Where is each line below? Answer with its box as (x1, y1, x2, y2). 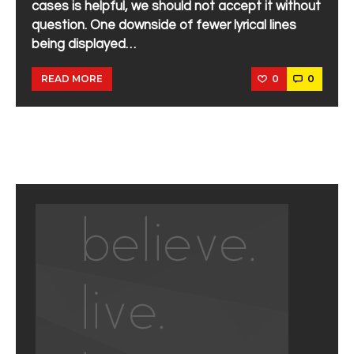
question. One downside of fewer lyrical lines (32, 18, 296, 32)
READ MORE (41, 73, 103, 85)
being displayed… (32, 37, 136, 51)
